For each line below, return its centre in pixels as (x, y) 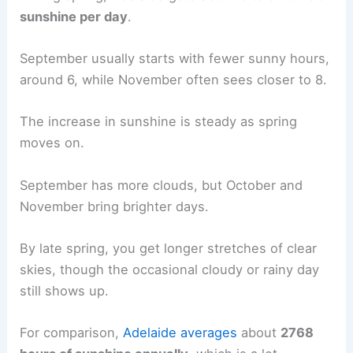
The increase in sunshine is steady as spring (159, 122)
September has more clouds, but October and (162, 185)
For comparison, (72, 333)
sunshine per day (74, 16)
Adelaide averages (180, 333)
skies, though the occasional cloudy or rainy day (170, 269)
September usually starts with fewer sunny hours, (175, 59)
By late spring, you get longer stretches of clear (169, 248)
